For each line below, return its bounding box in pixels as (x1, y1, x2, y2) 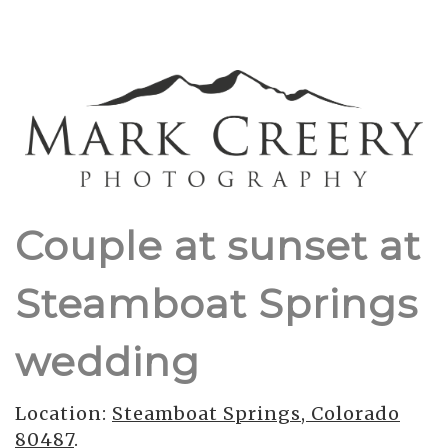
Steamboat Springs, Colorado (112, 401, 400, 425)
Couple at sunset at (15, 220, 421, 270)
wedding (15, 336, 200, 386)
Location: (15, 401, 112, 425)
